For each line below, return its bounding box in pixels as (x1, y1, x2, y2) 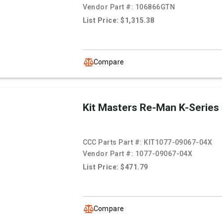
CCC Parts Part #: (82, 138, 144, 147)
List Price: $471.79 (82, 163, 148, 171)
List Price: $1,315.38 (82, 16, 155, 25)
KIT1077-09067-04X (144, 138, 213, 147)
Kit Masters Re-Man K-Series (82, 102, 219, 114)
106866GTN (135, 3, 175, 11)
